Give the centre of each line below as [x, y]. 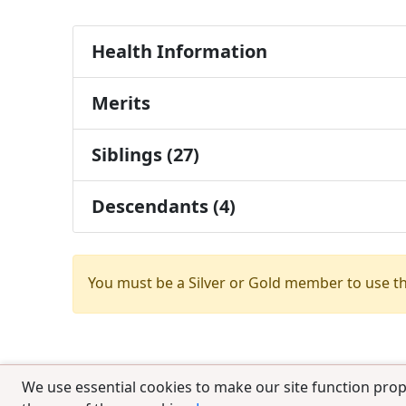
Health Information [179, 51]
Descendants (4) [164, 206]
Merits [121, 102]
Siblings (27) [145, 154]
